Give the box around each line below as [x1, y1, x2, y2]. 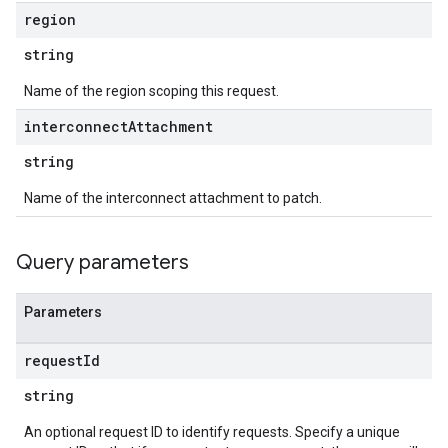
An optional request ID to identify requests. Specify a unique [24, 424, 400, 440]
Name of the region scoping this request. [24, 83, 279, 99]
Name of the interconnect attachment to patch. [24, 190, 322, 206]
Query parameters [16, 250, 189, 275]
